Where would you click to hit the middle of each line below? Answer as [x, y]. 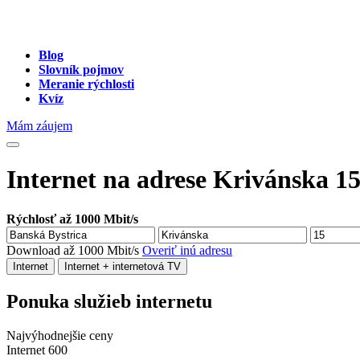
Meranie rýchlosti [86, 84]
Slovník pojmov [81, 70]
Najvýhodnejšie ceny [60, 335]
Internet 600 [37, 350]
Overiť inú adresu [187, 250]
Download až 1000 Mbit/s [74, 250]
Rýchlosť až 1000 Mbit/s [72, 219]
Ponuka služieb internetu [109, 301]
